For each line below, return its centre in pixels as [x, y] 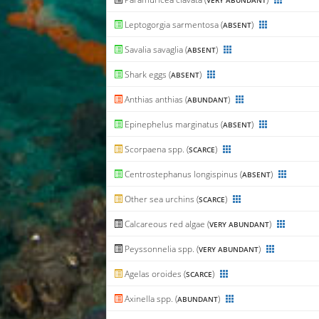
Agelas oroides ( [155, 274]
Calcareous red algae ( [166, 224]
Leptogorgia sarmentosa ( [173, 25]
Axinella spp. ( [150, 299]
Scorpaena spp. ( [156, 150]
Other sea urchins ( [161, 199]
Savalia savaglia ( [155, 50]
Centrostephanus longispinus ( [183, 174]
